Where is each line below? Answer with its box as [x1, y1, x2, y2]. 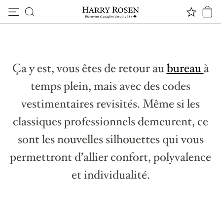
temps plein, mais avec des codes [31, 78, 190, 94]
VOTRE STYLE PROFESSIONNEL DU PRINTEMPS [20, 21, 165, 29]
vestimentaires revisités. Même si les [21, 96, 200, 111]
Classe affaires [20, 32, 110, 53]
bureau [166, 61, 204, 76]
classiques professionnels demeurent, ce [13, 114, 208, 129]
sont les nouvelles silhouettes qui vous [17, 132, 204, 147]
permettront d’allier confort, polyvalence [10, 149, 211, 165]
